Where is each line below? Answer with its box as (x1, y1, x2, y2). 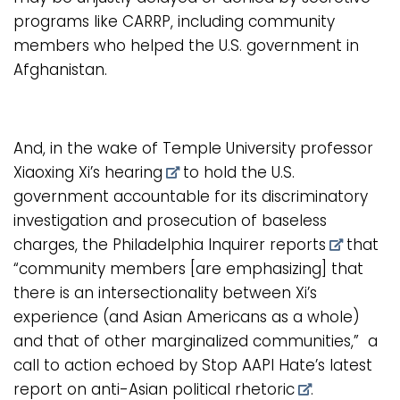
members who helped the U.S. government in (13, 35, 359, 57)
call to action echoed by (13, 354, 202, 377)
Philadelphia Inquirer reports (112, 234, 326, 256)
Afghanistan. (13, 59, 107, 81)
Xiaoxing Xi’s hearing (13, 162, 162, 184)
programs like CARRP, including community (13, 11, 335, 33)
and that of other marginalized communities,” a (13, 330, 378, 353)
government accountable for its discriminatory (13, 186, 368, 208)
